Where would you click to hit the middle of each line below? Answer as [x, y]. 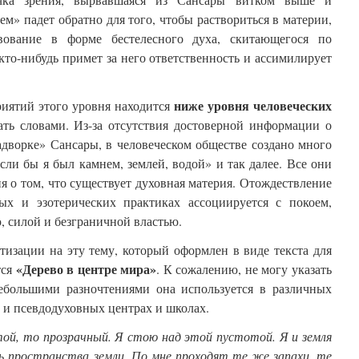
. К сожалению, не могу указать [244, 269]
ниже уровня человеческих [253, 106]
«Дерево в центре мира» [86, 269]
